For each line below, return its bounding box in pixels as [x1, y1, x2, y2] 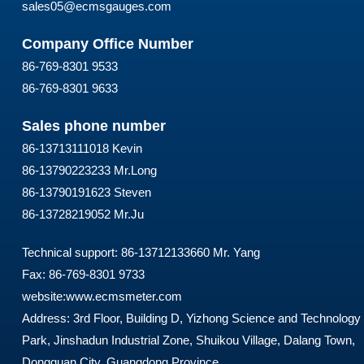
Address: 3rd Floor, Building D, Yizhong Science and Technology [21, 310, 361, 325]
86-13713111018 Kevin [21, 141, 142, 155]
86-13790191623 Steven [21, 184, 151, 199]
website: [21, 288, 66, 303]
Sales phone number [21, 117, 166, 134]
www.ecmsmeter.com [65, 288, 182, 303]
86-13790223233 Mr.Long [21, 162, 157, 177]
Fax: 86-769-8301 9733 [21, 266, 145, 281]
